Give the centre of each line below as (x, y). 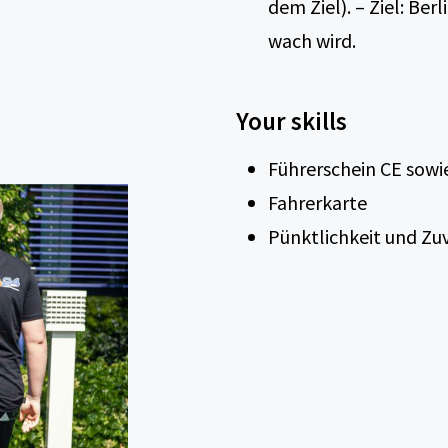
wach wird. (312, 40)
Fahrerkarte (317, 202)
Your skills (291, 121)
